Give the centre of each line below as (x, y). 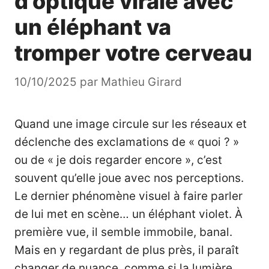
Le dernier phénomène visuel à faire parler (128, 196)
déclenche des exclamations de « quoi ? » (127, 142)
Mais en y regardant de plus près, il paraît (127, 250)
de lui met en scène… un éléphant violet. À (128, 214)
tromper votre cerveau (133, 53)
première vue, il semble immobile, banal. (123, 232)
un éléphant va (93, 27)
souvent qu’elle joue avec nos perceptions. (129, 178)
